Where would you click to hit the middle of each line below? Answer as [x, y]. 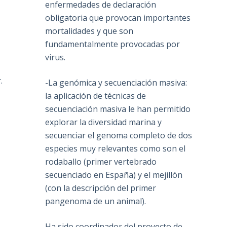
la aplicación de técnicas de [96, 96]
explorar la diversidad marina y [104, 122]
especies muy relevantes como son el [116, 149]
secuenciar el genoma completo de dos [119, 136]
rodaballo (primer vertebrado [101, 162]
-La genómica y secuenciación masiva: [116, 83]
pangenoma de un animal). [96, 201]
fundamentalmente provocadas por [113, 44]
